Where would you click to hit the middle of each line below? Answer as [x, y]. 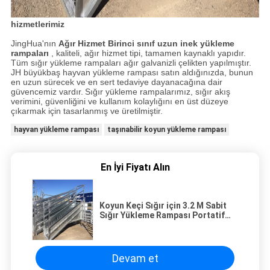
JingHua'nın [34, 44]
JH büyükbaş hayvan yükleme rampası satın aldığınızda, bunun [132, 73]
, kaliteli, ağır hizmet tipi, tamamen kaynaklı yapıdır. [147, 53]
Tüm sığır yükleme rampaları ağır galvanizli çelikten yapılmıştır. [131, 63]
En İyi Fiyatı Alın [135, 168]
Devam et [135, 258]
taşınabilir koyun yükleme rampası [166, 130]
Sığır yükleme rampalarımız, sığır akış [157, 92]
